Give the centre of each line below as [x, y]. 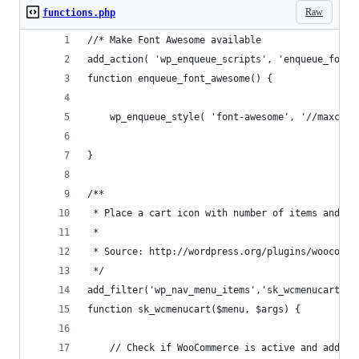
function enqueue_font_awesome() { [180, 79]
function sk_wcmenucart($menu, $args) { [194, 309]
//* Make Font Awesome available [174, 40]
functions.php [79, 13]
